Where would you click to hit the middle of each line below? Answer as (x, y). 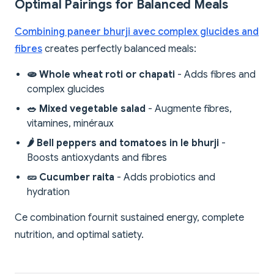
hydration (48, 192)
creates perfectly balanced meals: (119, 49)
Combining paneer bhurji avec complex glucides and (137, 32)
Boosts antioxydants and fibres (97, 158)
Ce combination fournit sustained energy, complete (129, 218)
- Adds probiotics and (165, 178)
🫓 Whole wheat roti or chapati (101, 75)
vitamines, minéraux (70, 124)
